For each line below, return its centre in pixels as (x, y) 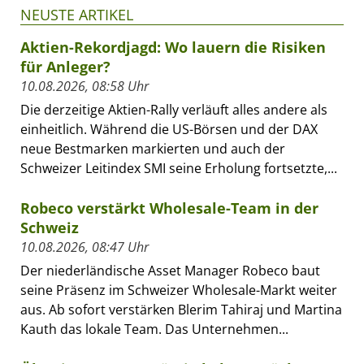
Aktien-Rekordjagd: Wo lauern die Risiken (173, 48)
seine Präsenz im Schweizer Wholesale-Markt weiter (179, 290)
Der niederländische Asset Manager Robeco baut (170, 271)
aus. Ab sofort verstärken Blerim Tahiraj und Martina (181, 310)
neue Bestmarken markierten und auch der (153, 149)
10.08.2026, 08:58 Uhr (84, 87)
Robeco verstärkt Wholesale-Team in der (169, 208)
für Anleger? (65, 67)
